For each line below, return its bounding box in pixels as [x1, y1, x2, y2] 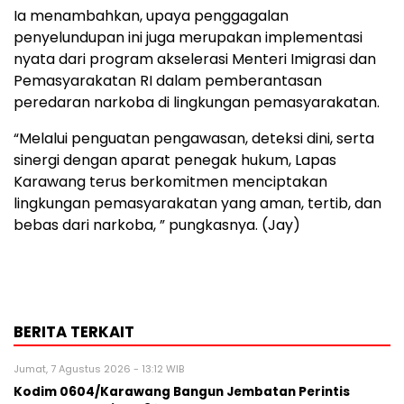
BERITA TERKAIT [14, 321, 134, 344]
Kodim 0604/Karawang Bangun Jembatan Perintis [14, 383, 350, 401]
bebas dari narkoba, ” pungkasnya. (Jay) [14, 215, 300, 236]
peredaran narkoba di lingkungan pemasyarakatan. [14, 92, 380, 114]
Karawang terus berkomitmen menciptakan [14, 171, 327, 193]
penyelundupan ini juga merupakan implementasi [14, 27, 363, 49]
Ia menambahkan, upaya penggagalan [14, 5, 289, 27]
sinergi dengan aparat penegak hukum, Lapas [14, 150, 336, 171]
